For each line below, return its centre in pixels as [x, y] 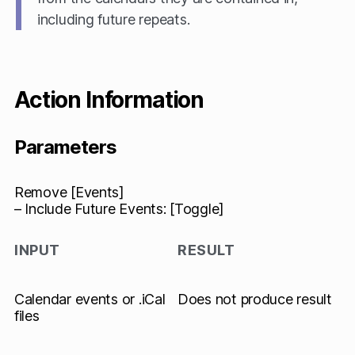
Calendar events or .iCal [90, 299]
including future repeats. [114, 19]
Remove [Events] [69, 192]
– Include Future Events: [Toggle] [120, 209]
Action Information [109, 100]
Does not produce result [255, 299]
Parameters [66, 147]
